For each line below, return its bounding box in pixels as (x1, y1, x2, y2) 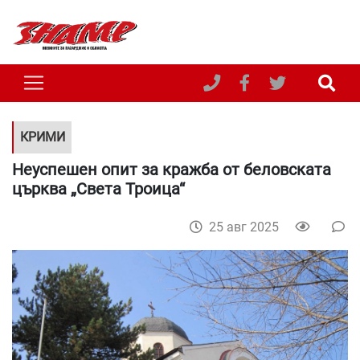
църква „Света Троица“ (12, 178, 185, 198)
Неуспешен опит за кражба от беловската (12, 159, 331, 179)
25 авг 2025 (209, 219, 279, 235)
